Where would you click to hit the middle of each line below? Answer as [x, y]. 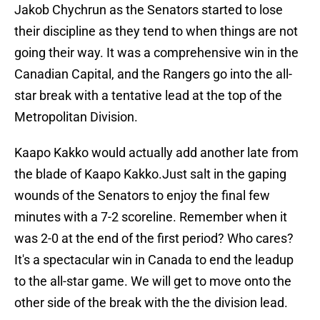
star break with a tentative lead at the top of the [148, 96]
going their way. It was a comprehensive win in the [156, 53]
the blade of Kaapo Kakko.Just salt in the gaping [150, 174]
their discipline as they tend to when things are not [156, 31]
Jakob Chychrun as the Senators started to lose [149, 10]
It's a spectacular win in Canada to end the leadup [154, 260]
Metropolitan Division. [76, 117]
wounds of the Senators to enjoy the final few [142, 196]
